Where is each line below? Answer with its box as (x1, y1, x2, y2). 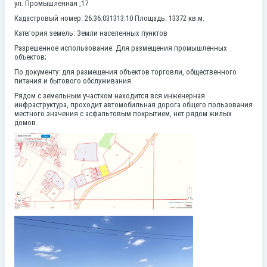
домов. (14, 117, 38, 127)
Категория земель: (14, 28, 77, 38)
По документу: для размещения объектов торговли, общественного (14, 67, 237, 76)
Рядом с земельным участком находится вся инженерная (14, 91, 205, 100)
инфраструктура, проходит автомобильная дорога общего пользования (14, 100, 253, 109)
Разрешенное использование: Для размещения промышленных (14, 43, 227, 52)
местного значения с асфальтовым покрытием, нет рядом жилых (14, 108, 232, 118)
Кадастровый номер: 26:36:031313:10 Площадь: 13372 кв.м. (14, 13, 204, 23)
